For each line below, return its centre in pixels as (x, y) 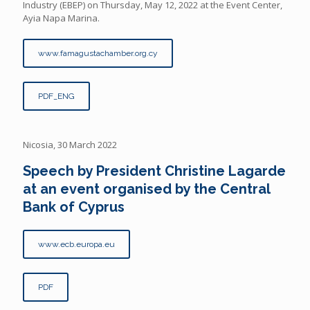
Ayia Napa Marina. (61, 18)
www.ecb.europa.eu (76, 244)
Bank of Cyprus (74, 207)
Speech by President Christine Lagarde (154, 171)
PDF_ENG (56, 96)
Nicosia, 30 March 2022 (70, 144)
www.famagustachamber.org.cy (98, 53)
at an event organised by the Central (146, 189)
